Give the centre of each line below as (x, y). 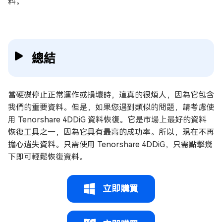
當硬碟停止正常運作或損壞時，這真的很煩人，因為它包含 (111, 95)
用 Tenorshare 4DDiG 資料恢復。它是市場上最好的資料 (107, 119)
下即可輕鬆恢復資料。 (48, 157)
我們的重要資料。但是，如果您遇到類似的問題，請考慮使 (111, 107)
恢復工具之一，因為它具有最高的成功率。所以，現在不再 (111, 132)
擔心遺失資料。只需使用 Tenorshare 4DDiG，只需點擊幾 (110, 144)
